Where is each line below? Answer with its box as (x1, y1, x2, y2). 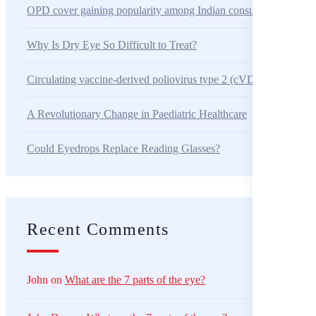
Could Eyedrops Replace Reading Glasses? (27, 142, 220, 154)
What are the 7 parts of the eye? (65, 273, 205, 286)
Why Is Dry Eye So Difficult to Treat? (27, 38, 197, 51)
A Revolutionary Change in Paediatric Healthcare (27, 107, 247, 120)
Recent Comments (27, 219, 169, 238)
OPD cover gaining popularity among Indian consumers (27, 4, 276, 16)
